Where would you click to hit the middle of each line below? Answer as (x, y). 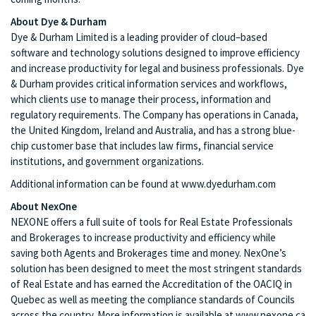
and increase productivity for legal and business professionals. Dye (157, 68)
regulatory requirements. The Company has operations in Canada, (154, 115)
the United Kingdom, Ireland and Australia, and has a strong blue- (153, 130)
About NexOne (44, 206)
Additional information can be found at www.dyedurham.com (143, 184)
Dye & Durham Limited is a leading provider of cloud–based (139, 37)
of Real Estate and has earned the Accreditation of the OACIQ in (151, 284)
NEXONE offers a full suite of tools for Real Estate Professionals (152, 222)
